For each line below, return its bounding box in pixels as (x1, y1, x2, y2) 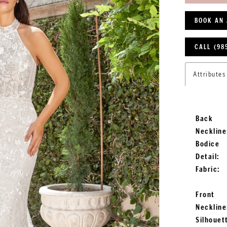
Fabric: (196, 165, 220, 174)
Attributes (193, 69, 225, 79)
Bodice (196, 139, 219, 149)
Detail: (196, 152, 220, 162)
